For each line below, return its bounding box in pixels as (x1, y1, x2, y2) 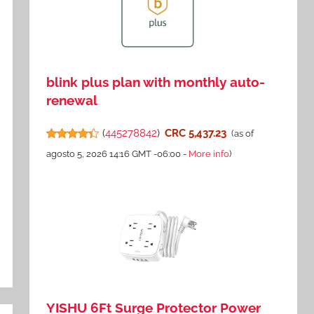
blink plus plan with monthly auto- (46, 74, 266, 90)
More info (189, 149, 230, 160)
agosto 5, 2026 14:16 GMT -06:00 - (46, 149, 189, 160)
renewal (46, 93, 98, 109)
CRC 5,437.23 (164, 127, 226, 140)
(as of (231, 128, 254, 139)
